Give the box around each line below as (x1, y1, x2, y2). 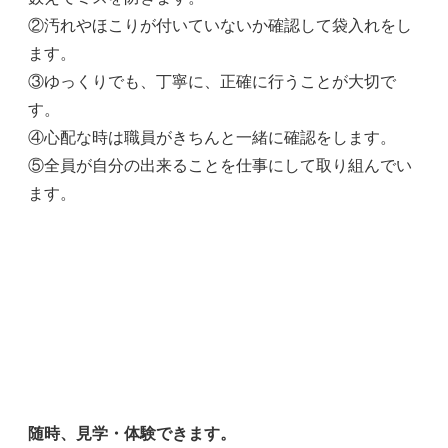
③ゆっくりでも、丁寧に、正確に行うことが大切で (28, 73, 396, 91)
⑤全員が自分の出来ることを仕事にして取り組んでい (28, 157, 412, 175)
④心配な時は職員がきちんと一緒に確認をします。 (28, 129, 396, 147)
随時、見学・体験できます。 (28, 425, 236, 443)
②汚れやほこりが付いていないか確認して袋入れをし (28, 17, 412, 35)
